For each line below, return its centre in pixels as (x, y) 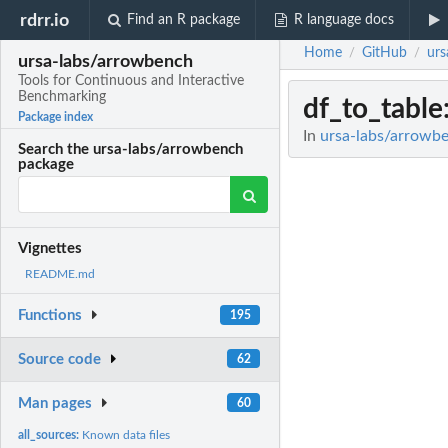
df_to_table (373, 109)
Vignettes (50, 249)
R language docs (343, 20)
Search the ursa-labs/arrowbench (131, 150)
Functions (50, 316)
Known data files (126, 434)
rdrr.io (45, 20)
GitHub (384, 53)
